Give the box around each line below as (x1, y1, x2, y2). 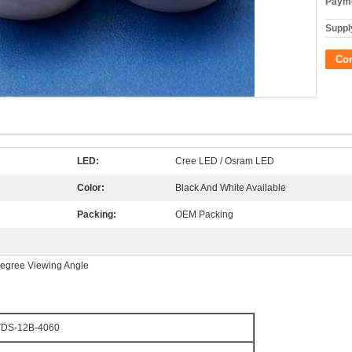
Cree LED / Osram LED (175, 156, 274, 167)
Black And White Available (175, 182, 286, 193)
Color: (77, 182, 104, 193)
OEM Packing (175, 209, 233, 220)
